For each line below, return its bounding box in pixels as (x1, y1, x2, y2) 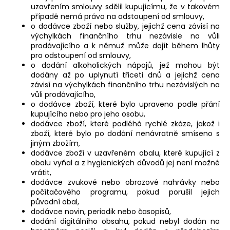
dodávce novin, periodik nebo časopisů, (31, 206, 171, 217)
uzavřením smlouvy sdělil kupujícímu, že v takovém (31, 2, 220, 12)
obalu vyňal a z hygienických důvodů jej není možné (31, 158, 220, 168)
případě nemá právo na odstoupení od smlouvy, (31, 11, 204, 22)
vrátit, (31, 167, 51, 178)
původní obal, (31, 197, 79, 207)
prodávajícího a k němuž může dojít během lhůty (31, 41, 220, 51)
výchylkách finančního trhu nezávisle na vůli (31, 31, 220, 42)
